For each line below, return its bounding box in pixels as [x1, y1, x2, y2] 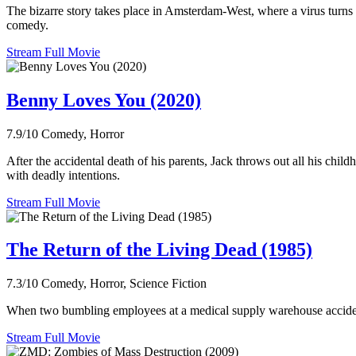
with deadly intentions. [6, 168, 120, 182]
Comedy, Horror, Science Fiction [41, 277, 207, 291]
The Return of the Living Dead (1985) [6, 239, 312, 261]
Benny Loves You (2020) [6, 89, 201, 110]
